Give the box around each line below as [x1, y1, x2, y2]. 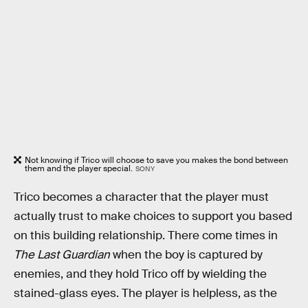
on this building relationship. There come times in [14, 228, 278, 243]
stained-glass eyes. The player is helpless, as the [14, 285, 277, 300]
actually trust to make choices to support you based [14, 208, 292, 223]
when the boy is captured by [110, 247, 263, 262]
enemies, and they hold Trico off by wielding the [14, 266, 267, 281]
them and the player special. [25, 162, 133, 174]
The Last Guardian [14, 247, 110, 262]
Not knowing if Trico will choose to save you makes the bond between [25, 154, 288, 166]
